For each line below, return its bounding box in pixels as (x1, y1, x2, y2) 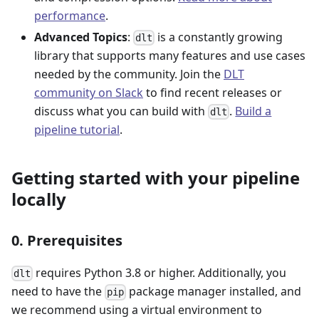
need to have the (11, 283, 105, 300)
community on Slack (34, 84, 143, 100)
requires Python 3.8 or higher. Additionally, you (33, 265, 287, 281)
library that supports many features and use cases (34, 47, 305, 63)
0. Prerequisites (11, 231, 122, 250)
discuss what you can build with (34, 103, 208, 119)
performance (34, 7, 105, 23)
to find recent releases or (143, 84, 282, 100)
